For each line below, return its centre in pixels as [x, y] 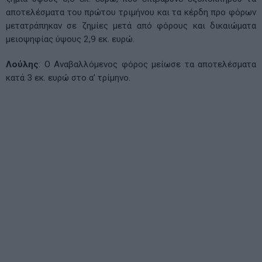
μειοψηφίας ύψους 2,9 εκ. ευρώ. [70, 39]
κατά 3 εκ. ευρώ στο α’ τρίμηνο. [68, 77]
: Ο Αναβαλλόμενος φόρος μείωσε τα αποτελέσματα [147, 64]
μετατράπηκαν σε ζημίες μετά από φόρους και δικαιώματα [131, 25]
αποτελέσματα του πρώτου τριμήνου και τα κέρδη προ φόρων [131, 12]
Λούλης [22, 64]
